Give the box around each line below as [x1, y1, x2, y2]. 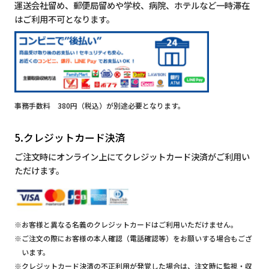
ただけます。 [14, 163, 64, 177]
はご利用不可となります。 [14, 12, 115, 25]
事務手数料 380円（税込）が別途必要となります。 [14, 100, 185, 110]
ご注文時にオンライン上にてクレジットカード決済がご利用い [14, 150, 250, 163]
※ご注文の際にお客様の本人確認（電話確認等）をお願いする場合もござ [14, 232, 252, 243]
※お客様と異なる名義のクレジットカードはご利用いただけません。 [14, 219, 238, 229]
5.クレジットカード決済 [14, 130, 125, 145]
